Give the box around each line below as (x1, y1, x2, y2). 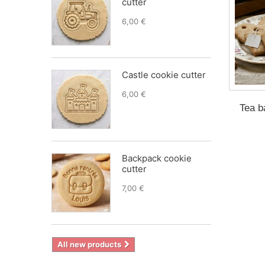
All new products (57, 240, 121, 249)
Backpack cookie (122, 153, 192, 164)
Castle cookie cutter (122, 69, 206, 80)
